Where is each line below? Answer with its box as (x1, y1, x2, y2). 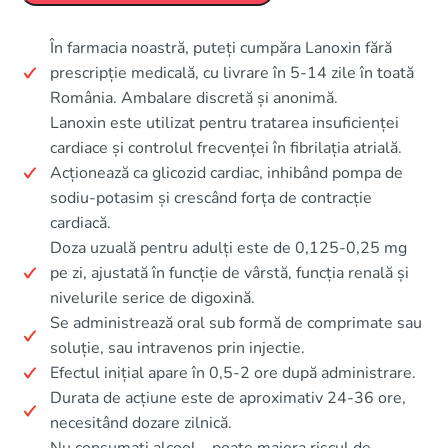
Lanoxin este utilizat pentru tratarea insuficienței (50, 111, 399, 134)
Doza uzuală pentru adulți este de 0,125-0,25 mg (50, 236, 407, 259)
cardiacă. (50, 211, 111, 234)
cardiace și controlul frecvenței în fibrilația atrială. (50, 136, 402, 159)
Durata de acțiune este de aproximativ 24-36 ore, (50, 386, 406, 409)
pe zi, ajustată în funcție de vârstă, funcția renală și (50, 261, 409, 284)
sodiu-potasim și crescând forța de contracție (50, 186, 372, 209)
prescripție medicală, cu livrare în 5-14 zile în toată (50, 61, 414, 84)
